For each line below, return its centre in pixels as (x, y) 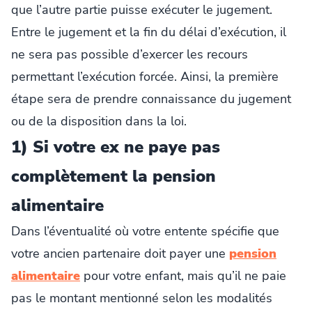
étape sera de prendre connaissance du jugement (151, 99)
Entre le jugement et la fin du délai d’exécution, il (149, 32)
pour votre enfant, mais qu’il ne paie (183, 275)
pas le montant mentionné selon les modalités (142, 298)
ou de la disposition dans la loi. (99, 121)
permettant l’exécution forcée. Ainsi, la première (145, 76)
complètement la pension (114, 176)
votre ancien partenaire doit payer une (120, 253)
